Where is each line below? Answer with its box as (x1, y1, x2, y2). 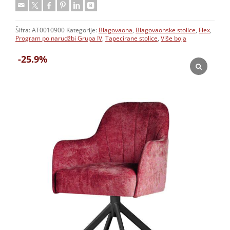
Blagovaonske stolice (136, 26, 196, 34)
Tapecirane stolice (105, 34, 158, 43)
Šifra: (15, 26, 32, 34)
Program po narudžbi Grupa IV (15, 34, 102, 43)
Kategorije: (66, 26, 99, 34)
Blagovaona (99, 26, 132, 34)
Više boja (161, 34, 186, 43)
